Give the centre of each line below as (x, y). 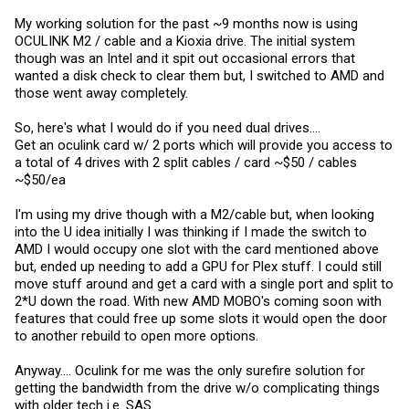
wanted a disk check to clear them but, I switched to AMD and (199, 76)
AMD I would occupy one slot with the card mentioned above (197, 249)
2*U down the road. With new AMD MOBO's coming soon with (198, 301)
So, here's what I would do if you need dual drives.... (168, 128)
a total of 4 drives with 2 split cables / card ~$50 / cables (186, 163)
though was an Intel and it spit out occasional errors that (185, 58)
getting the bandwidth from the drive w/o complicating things (197, 388)
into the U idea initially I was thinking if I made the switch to (191, 232)
